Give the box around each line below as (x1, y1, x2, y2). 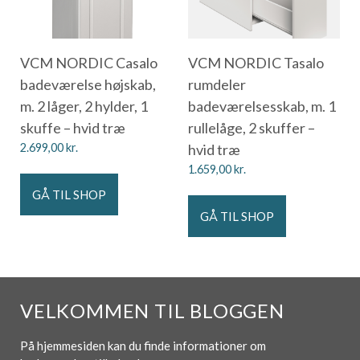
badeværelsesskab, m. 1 (188, 97, 336, 116)
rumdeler (188, 76, 246, 94)
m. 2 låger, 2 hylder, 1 (20, 97, 148, 116)
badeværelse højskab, (20, 76, 156, 94)
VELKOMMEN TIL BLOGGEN (20, 299, 284, 323)
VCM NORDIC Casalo (20, 54, 157, 72)
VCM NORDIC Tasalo (188, 54, 324, 72)
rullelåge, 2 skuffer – (188, 119, 315, 137)
